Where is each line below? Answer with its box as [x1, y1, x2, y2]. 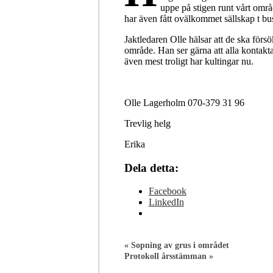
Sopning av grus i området [130, 240, 229, 250]
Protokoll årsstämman [124, 251, 207, 261]
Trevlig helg [124, 118, 171, 129]
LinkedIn [148, 197, 184, 208]
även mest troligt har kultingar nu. [124, 55, 256, 66]
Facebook [148, 186, 186, 197]
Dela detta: [124, 161, 179, 174]
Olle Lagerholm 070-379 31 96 [124, 97, 244, 108]
